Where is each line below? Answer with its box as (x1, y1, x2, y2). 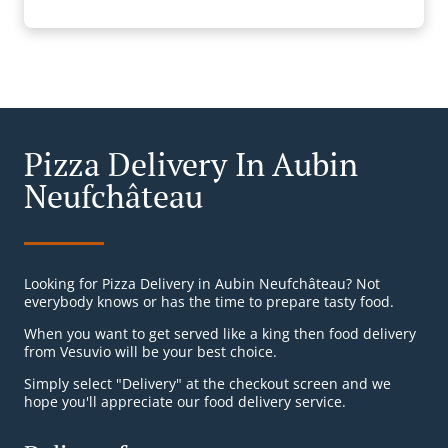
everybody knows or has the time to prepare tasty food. (24, 292, 394, 312)
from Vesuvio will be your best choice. (24, 342, 277, 362)
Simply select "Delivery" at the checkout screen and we (24, 374, 391, 394)
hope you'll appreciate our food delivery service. (24, 392, 346, 412)
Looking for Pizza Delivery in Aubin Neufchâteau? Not (24, 274, 380, 294)
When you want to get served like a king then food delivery (24, 324, 416, 344)
